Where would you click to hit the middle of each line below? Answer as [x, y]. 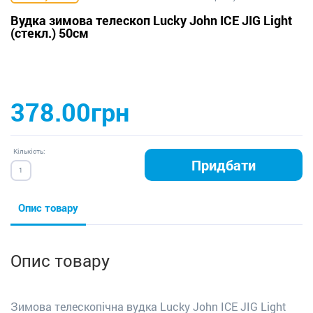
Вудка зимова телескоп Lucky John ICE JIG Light [151, 20]
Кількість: [29, 151]
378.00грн [70, 111]
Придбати [224, 165]
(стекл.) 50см [50, 32]
